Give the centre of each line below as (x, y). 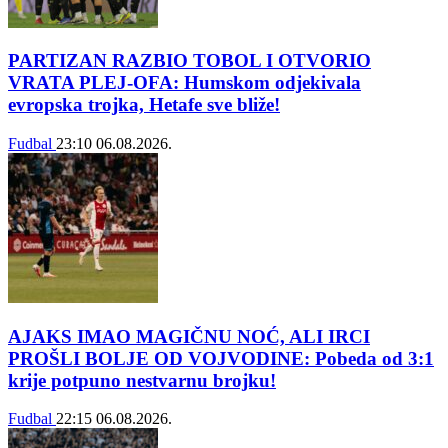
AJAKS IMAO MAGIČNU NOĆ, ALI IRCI (189, 336)
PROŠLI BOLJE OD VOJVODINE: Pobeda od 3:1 (221, 358)
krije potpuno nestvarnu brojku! (142, 380)
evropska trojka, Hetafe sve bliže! (144, 105)
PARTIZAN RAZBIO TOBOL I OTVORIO (189, 61)
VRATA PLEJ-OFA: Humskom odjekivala (184, 83)
